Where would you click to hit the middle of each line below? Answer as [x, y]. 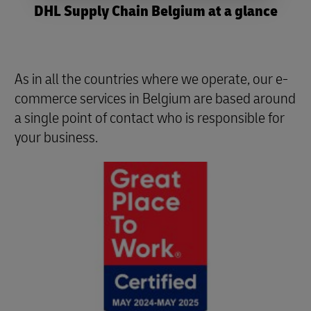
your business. [56, 137]
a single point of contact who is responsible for [150, 118]
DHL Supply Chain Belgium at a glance [155, 11]
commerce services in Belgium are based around [155, 99]
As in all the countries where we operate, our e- [151, 79]
